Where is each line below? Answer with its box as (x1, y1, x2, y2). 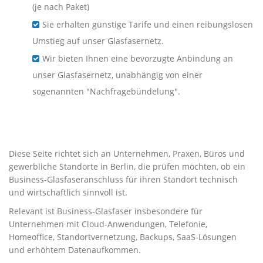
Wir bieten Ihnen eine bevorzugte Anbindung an (42, 53, 233, 64)
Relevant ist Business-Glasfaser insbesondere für (9, 205, 203, 217)
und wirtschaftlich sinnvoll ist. (9, 187, 127, 198)
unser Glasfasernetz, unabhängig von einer (32, 69, 203, 80)
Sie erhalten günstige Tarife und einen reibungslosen (42, 19, 253, 30)
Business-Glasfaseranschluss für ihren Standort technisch (9, 174, 238, 185)
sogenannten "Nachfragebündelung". (32, 86, 180, 97)
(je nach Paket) (32, 1, 89, 12)
